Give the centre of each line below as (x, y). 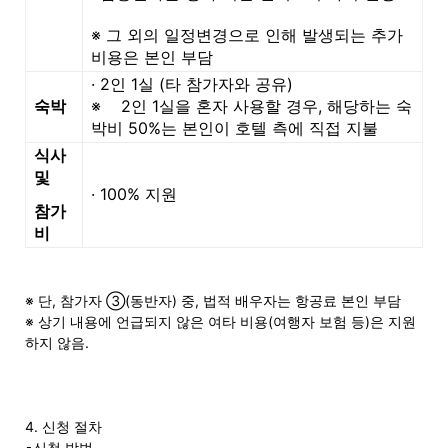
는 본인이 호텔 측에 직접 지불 (269, 127)
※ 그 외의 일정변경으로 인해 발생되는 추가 (247, 34)
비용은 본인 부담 (152, 56)
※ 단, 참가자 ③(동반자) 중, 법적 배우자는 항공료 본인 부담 (213, 300)
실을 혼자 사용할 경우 (238, 105)
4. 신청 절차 (63, 426)
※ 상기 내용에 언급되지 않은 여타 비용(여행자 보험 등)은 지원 (220, 321)
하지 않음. (57, 342)
